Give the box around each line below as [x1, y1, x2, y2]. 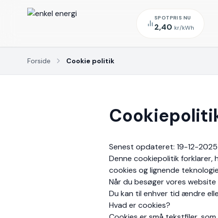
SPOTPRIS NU [154, 14, 191, 21]
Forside [27, 56, 51, 65]
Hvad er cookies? [109, 200, 170, 210]
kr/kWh [174, 23, 194, 32]
